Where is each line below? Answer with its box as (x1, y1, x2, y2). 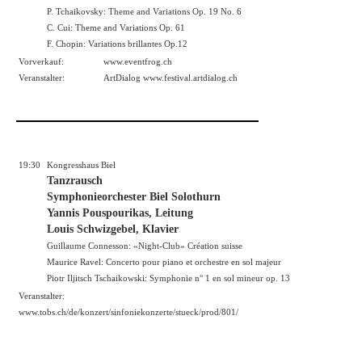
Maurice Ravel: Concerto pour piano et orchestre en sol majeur (47, 257, 281, 267)
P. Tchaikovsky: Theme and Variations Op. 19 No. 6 (47, 6, 242, 17)
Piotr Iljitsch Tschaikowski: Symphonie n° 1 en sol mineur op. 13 (47, 273, 290, 284)
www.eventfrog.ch (103, 57, 172, 67)
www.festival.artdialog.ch (143, 73, 238, 83)
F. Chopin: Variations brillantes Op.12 (47, 39, 187, 49)
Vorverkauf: (19, 57, 64, 67)
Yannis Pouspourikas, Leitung (47, 207, 193, 220)
